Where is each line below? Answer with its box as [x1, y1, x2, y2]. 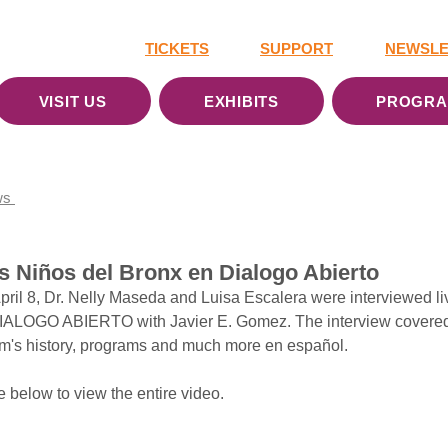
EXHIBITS [203, 92, 279, 110]
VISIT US [38, 92, 107, 110]
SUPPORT [260, 40, 333, 57]
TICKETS [145, 40, 209, 57]
